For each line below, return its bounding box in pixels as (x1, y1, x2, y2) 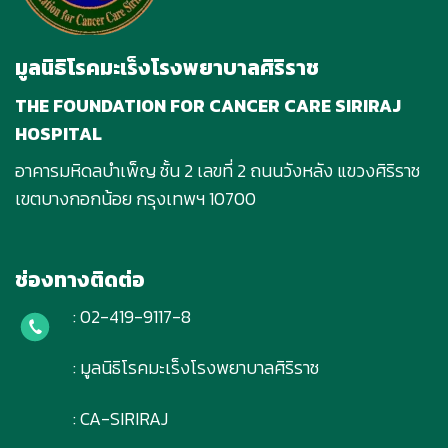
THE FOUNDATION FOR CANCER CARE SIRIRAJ (15, 92, 401, 119)
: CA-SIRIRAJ (72, 405, 168, 432)
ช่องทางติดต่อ (15, 263, 145, 295)
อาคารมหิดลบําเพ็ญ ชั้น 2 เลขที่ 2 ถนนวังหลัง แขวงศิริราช (15, 157, 420, 184)
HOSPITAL (15, 120, 102, 147)
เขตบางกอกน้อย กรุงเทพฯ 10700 (15, 185, 256, 212)
